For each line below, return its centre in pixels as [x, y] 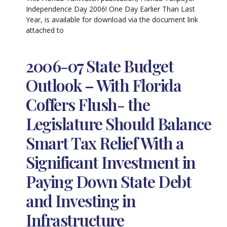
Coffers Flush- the [88, 104]
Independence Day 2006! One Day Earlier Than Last [111, 9]
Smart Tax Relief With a [105, 143]
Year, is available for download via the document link [112, 19]
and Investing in [81, 201]
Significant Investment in [111, 162]
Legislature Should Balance [119, 124]
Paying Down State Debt [109, 181]
